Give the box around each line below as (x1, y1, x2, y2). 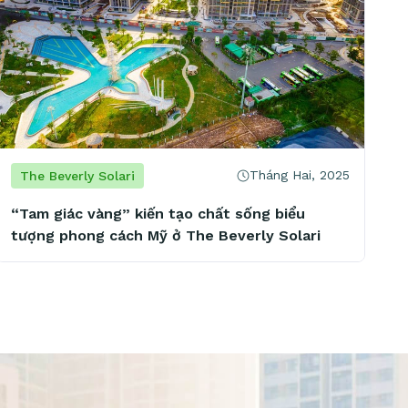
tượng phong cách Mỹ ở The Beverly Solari (11, 226, 321, 244)
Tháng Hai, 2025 (250, 168, 350, 183)
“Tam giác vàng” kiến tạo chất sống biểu (11, 204, 305, 222)
